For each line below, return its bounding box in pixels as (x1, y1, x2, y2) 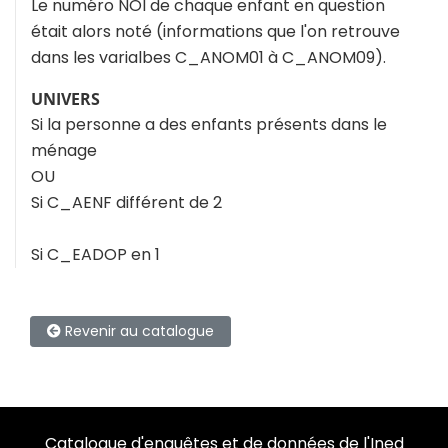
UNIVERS (31, 88, 100, 111)
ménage (31, 139, 97, 163)
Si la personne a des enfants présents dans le (31, 113, 387, 137)
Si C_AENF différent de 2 (31, 191, 222, 215)
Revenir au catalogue (61, 321, 214, 342)
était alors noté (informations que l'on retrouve (31, 20, 400, 44)
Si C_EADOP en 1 (31, 243, 160, 267)
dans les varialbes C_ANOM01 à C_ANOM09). (31, 46, 386, 70)
